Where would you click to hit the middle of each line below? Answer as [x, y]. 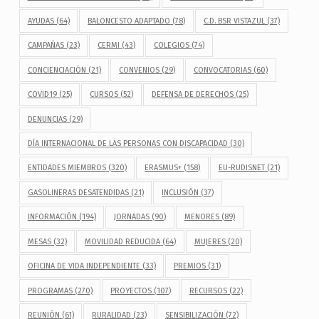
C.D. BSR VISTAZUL [234, 21]
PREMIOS [190, 266]
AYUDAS [41, 21]
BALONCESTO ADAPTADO [129, 21]
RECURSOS [208, 291]
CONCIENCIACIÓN [57, 70]
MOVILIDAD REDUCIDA [123, 241]
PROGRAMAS [50, 291]
